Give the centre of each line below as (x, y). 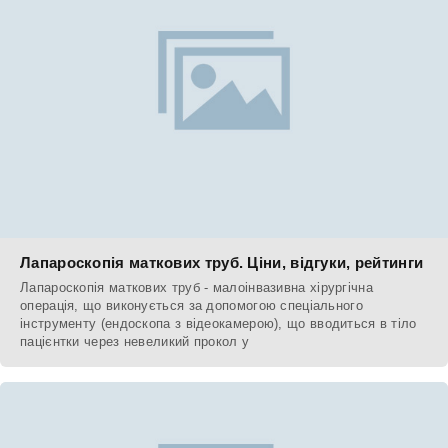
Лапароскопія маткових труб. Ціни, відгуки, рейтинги (222, 262)
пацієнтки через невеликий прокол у (135, 341)
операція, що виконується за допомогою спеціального (191, 305)
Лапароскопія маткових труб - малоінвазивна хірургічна (196, 287)
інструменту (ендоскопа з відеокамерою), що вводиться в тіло (218, 323)
